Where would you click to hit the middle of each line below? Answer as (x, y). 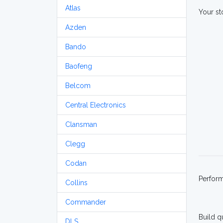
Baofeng (79, 66)
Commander (86, 202)
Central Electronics (96, 105)
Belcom (78, 86)
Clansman (81, 124)
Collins (76, 183)
